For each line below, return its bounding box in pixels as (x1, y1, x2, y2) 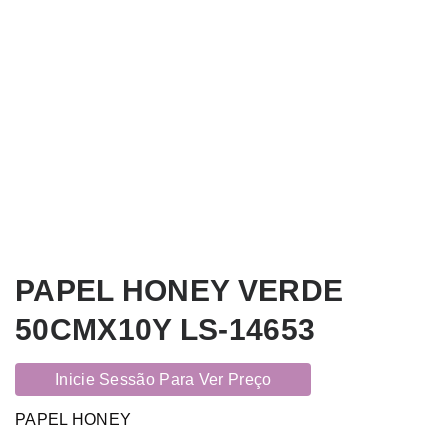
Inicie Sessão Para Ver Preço (55, 370, 272, 388)
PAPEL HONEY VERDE (15, 273, 344, 307)
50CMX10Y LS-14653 (15, 312, 316, 346)
